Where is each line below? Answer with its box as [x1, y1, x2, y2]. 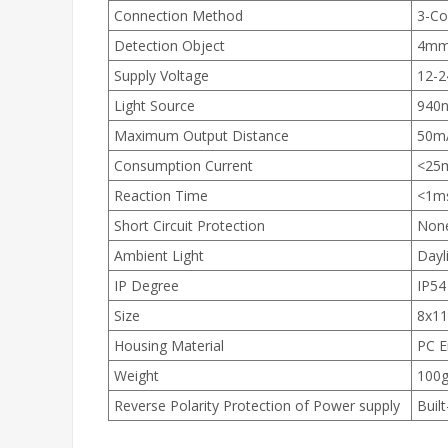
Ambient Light [114, 246, 204, 265]
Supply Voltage [114, 66, 209, 85]
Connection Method [114, 6, 243, 25]
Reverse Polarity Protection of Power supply [114, 396, 400, 415]
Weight [114, 366, 159, 385]
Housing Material [114, 336, 224, 355]
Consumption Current [114, 156, 253, 175]
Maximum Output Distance [114, 126, 289, 145]
